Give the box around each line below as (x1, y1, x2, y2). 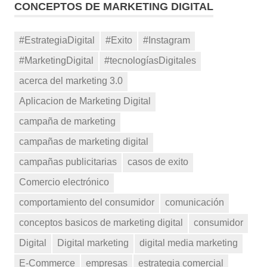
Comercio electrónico (19, 176, 109, 187)
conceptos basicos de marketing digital (19, 217, 183, 228)
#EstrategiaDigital (19, 35, 95, 46)
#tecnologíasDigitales (104, 55, 196, 66)
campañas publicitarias (19, 156, 117, 167)
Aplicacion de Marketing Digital (19, 95, 151, 106)
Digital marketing (57, 237, 129, 248)
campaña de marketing (19, 116, 116, 126)
